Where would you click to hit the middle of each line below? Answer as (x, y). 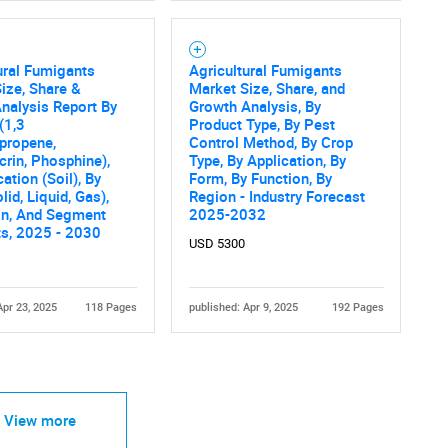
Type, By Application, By (267, 159)
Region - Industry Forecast (276, 195)
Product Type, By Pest (261, 123)
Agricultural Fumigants (265, 69)
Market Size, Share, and (266, 87)
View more (39, 420)
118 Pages (110, 307)
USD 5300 (216, 243)
